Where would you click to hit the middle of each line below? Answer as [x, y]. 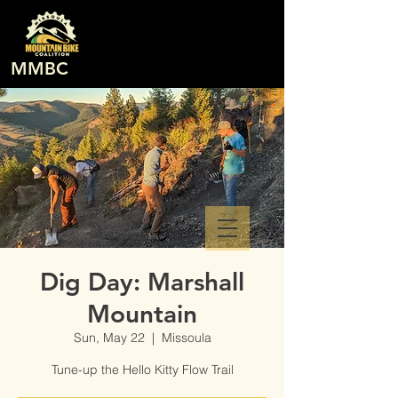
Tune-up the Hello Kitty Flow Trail [142, 370]
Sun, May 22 [109, 338]
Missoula [186, 338]
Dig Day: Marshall [142, 282]
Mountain [142, 314]
